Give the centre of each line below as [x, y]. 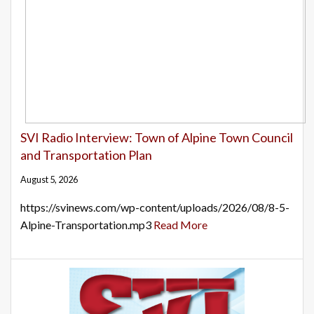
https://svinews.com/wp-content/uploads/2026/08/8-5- [155, 207]
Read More [180, 225]
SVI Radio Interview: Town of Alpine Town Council [157, 138]
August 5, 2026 [49, 180]
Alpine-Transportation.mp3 [87, 225]
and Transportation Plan [86, 155]
